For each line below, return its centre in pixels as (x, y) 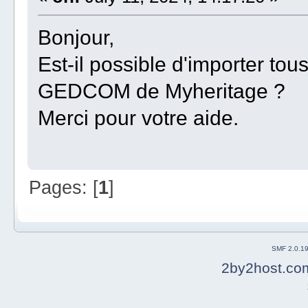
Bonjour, (76, 37)
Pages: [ (63, 187)
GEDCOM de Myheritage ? (161, 91)
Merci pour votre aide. (138, 118)
